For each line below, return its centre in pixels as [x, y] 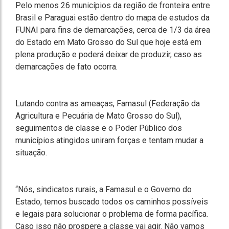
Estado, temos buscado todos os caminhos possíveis [112, 202]
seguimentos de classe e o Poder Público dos [99, 128]
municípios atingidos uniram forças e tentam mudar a [109, 140]
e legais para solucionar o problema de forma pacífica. [112, 214]
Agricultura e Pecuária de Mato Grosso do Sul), [98, 116]
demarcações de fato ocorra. [66, 67]
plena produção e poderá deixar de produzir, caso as [109, 54]
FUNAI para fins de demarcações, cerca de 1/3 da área [113, 30]
